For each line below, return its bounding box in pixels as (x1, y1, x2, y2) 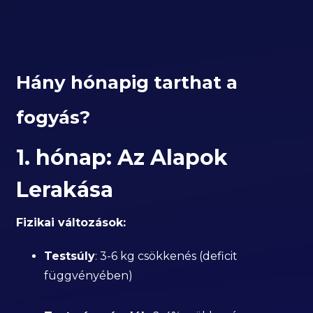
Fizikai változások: (16, 216, 126, 229)
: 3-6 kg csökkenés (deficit (95, 249, 238, 263)
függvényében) (44, 269, 133, 282)
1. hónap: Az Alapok (16, 145, 228, 170)
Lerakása (16, 177, 114, 203)
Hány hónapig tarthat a (16, 71, 238, 94)
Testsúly (44, 249, 96, 263)
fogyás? (16, 106, 91, 129)
